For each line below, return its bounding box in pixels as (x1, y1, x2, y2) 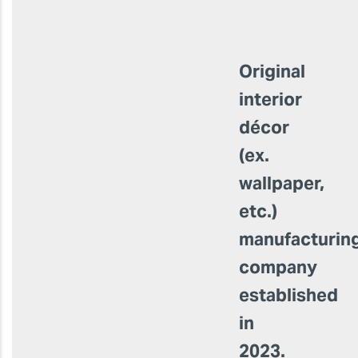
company (238, 255, 317, 278)
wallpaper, (238, 171, 324, 194)
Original (238, 59, 305, 82)
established (238, 283, 338, 306)
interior (238, 87, 302, 110)
